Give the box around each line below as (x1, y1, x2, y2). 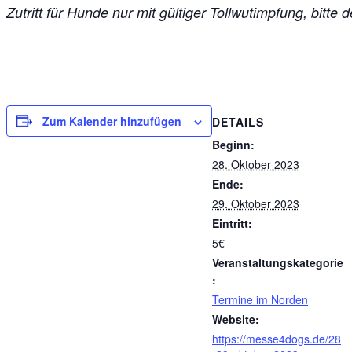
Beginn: (212, 137, 255, 153)
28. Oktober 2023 (212, 156, 299, 173)
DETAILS (212, 114, 264, 130)
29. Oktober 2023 (212, 196, 299, 212)
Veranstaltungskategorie (212, 255, 343, 271)
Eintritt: (212, 215, 252, 232)
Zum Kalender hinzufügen (42, 112, 181, 129)
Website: (212, 311, 259, 328)
